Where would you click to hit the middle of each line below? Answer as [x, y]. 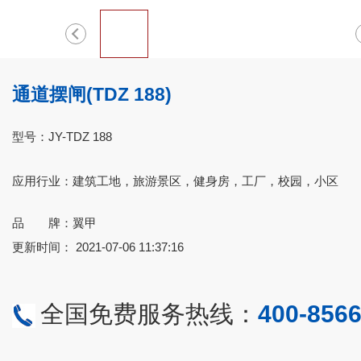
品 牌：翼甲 [54, 222]
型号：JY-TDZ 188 [62, 136]
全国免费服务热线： [149, 313]
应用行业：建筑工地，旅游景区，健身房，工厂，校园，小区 [175, 180]
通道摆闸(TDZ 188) [92, 94]
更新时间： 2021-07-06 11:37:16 [98, 247]
